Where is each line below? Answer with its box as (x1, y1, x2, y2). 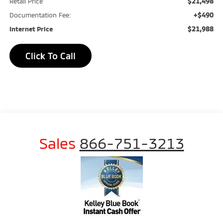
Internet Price (9, 25, 53, 33)
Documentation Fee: (9, 11, 71, 19)
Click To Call (25, 50, 76, 62)
